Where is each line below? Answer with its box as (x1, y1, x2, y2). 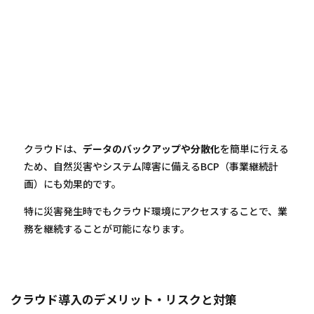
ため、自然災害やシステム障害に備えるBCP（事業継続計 (24, 158, 278, 173)
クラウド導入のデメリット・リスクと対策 (11, 290, 238, 308)
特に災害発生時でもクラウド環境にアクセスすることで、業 (24, 203, 287, 218)
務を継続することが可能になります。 (24, 221, 190, 235)
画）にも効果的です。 (24, 176, 121, 191)
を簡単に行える (220, 141, 289, 156)
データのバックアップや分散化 (83, 141, 220, 156)
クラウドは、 (24, 141, 83, 156)
